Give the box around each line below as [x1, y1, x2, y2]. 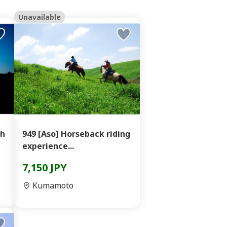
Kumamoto [32, 180, 73, 191]
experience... [22, 140, 74, 152]
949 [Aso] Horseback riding [22, 128, 130, 139]
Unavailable [18, 12, 61, 22]
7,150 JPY [22, 161, 67, 174]
